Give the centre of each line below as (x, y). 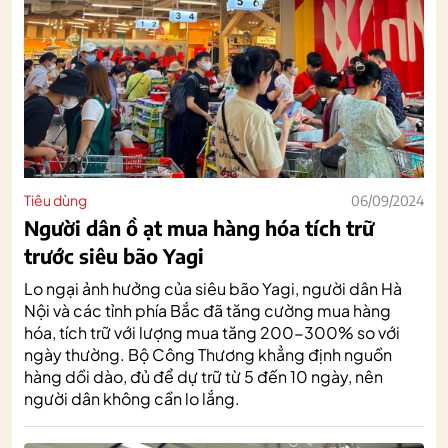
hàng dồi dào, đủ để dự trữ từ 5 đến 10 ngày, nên (203, 376)
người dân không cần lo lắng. (132, 398)
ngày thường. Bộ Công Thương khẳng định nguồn (208, 354)
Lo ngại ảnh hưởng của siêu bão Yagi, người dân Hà (213, 288)
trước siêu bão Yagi (114, 255)
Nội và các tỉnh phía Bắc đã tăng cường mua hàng (207, 310)
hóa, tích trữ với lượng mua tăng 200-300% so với (212, 332)
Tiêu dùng (55, 199)
